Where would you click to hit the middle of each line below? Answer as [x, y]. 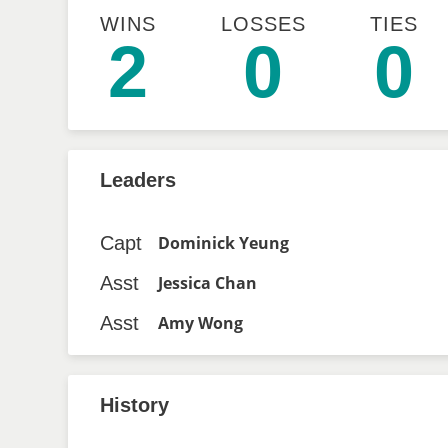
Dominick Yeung [223, 243]
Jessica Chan [207, 283]
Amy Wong [200, 323]
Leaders [138, 180]
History [134, 405]
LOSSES [263, 24]
